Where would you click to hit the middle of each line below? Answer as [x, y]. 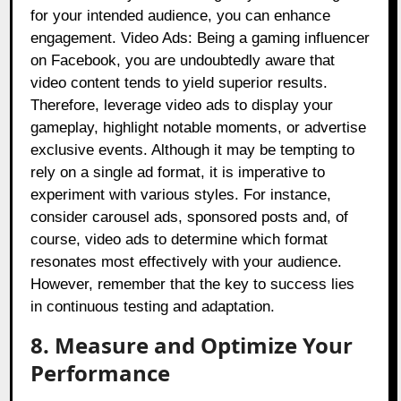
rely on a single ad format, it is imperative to [178, 173]
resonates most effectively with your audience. [187, 262]
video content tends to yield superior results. [179, 83]
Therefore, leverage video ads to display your [182, 106]
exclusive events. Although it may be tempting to [193, 150]
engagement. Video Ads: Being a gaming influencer [200, 38]
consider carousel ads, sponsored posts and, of [190, 218]
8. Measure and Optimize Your [192, 346]
